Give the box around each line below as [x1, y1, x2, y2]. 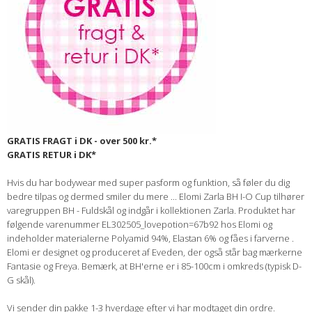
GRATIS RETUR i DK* [7, 148, 96, 162]
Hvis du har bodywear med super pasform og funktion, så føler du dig [7, 176, 290, 189]
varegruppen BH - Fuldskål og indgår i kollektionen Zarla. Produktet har [7, 204, 295, 217]
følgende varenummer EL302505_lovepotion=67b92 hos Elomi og [7, 218, 272, 231]
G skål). [7, 274, 36, 287]
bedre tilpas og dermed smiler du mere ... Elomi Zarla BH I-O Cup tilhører [7, 190, 304, 203]
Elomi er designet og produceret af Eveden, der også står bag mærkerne [7, 246, 302, 259]
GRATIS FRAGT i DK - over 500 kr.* [7, 134, 157, 148]
